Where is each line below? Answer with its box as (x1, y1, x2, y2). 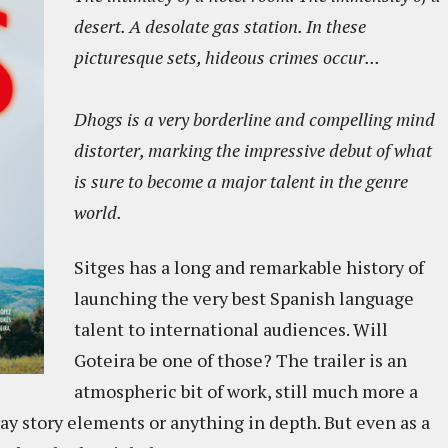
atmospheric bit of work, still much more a (74, 379, 418, 403)
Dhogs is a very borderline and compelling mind (74, 107, 435, 131)
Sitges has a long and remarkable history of (74, 255, 424, 279)
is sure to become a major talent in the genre (74, 169, 408, 193)
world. (74, 200, 122, 224)
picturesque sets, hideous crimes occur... (74, 45, 380, 69)
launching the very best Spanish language (74, 286, 414, 310)
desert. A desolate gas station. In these (74, 14, 366, 38)
